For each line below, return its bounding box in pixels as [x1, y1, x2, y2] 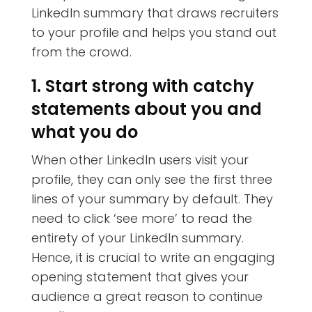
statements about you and [31, 97, 262, 120]
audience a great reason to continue [31, 287, 263, 305]
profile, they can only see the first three [31, 170, 272, 188]
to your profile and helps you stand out [31, 23, 276, 41]
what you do [31, 120, 138, 143]
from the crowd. [31, 42, 132, 61]
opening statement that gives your [31, 267, 249, 286]
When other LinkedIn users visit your [31, 150, 249, 169]
